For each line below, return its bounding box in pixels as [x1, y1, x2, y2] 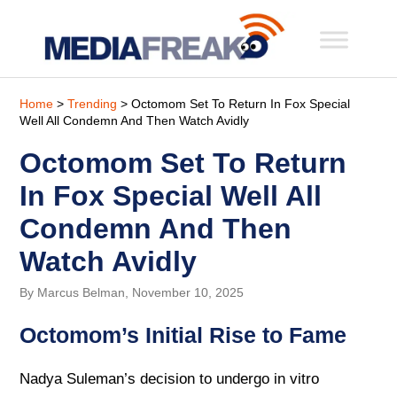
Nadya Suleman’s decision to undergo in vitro [19, 370, 320, 388]
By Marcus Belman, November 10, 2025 [19, 284, 245, 300]
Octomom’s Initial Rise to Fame [19, 322, 347, 347]
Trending [67, 96, 118, 111]
